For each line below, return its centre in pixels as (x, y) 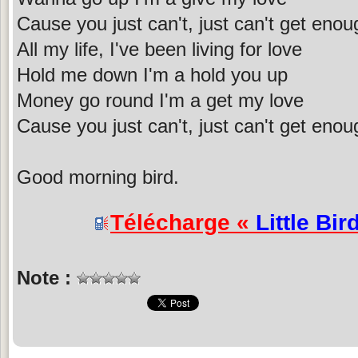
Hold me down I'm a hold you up (152, 74)
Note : (47, 277)
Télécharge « (183, 222)
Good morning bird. (98, 177)
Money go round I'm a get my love (160, 100)
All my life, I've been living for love (159, 49)
